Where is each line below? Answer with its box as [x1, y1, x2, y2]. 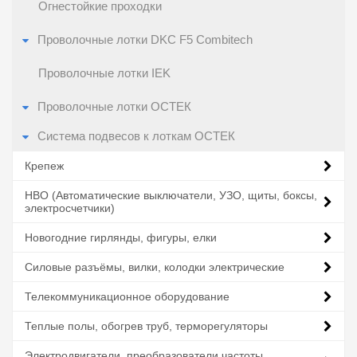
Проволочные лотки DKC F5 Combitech [37, 33, 253, 46]
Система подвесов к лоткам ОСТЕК [37, 130, 235, 143]
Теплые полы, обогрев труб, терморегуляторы [25, 320, 268, 332]
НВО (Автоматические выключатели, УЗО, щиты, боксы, [25, 189, 317, 202]
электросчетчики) [25, 202, 115, 214]
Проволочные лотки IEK [38, 67, 171, 80]
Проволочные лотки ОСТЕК [37, 100, 191, 113]
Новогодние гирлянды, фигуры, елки [25, 231, 217, 244]
